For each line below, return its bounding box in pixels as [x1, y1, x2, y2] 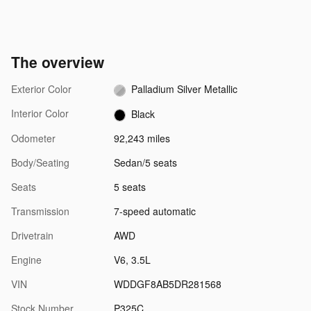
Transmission [11, 203, 69, 218]
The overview [11, 51, 104, 73]
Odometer [11, 131, 56, 145]
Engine [11, 252, 42, 267]
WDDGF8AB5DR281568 [113, 276, 221, 291]
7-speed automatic [113, 203, 196, 218]
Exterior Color [11, 82, 72, 96]
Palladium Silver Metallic [131, 82, 238, 96]
